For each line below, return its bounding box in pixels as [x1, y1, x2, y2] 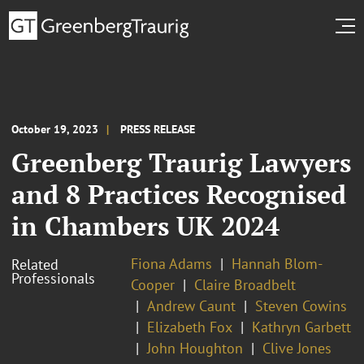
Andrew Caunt [147, 296, 236, 315]
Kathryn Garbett [252, 317, 351, 336]
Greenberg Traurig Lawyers [11, 145, 351, 180]
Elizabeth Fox [147, 317, 232, 336]
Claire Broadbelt [194, 275, 296, 294]
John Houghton [147, 338, 243, 357]
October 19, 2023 [11, 121, 98, 136]
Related [11, 254, 58, 274]
